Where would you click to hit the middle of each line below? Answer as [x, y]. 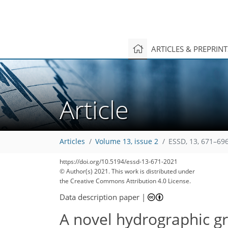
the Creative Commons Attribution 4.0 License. [125, 181]
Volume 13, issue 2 [127, 142]
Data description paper [99, 197]
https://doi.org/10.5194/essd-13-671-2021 [119, 162]
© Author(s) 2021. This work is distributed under [127, 171]
